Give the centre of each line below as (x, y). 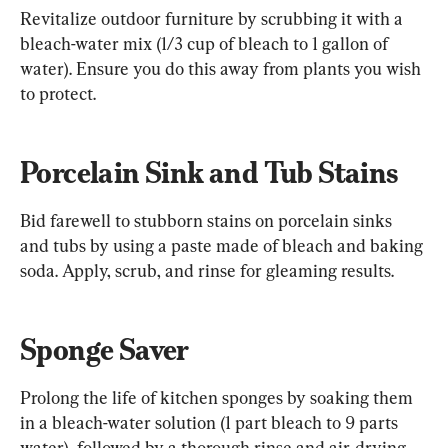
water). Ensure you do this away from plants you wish (222, 69)
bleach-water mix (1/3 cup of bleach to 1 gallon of (206, 44)
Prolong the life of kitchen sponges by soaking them (218, 398)
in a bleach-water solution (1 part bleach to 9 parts (211, 423)
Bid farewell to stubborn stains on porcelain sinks (208, 221)
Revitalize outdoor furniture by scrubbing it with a (213, 19)
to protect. (58, 94)
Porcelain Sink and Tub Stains (209, 173)
